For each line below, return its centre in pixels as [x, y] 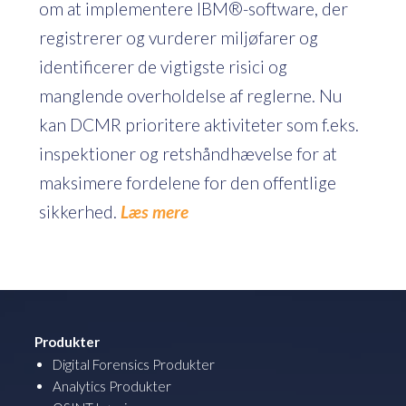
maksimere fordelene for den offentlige [188, 182]
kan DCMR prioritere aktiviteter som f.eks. [199, 124]
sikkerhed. [80, 211]
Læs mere [156, 211]
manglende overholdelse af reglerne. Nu [191, 95]
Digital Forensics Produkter [134, 364]
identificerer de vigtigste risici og [163, 66]
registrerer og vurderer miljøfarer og [179, 37]
